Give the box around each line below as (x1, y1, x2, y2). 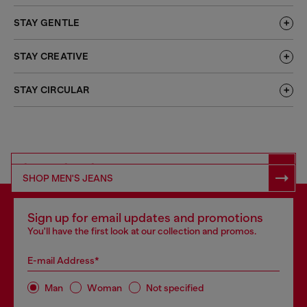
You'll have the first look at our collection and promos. (27, 225, 256, 237)
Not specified (146, 282, 204, 293)
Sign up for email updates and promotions (27, 211, 263, 225)
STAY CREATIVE (14, 51, 89, 63)
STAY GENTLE (14, 17, 80, 29)
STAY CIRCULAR (14, 84, 90, 97)
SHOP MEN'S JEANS (23, 173, 113, 184)
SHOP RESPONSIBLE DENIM (23, 162, 148, 173)
